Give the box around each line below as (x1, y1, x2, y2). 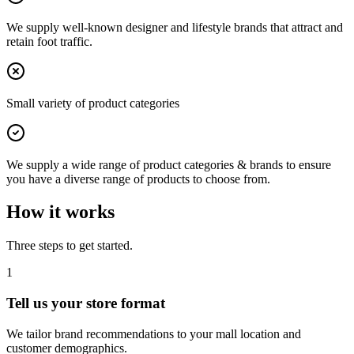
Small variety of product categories (6, 96, 179, 110)
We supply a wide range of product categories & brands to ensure (6, 157, 331, 171)
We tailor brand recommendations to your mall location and (6, 326, 301, 341)
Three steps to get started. (6, 239, 133, 253)
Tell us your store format (6, 295, 165, 312)
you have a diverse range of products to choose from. (6, 171, 270, 186)
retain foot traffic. (6, 34, 92, 48)
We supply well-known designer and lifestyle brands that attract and (6, 20, 343, 34)
